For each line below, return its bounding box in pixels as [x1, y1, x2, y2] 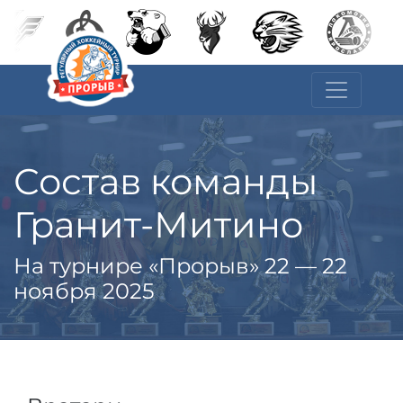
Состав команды [13, 159, 318, 203]
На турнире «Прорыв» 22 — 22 [13, 253, 347, 279]
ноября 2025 [13, 278, 155, 304]
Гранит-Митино [13, 202, 303, 246]
